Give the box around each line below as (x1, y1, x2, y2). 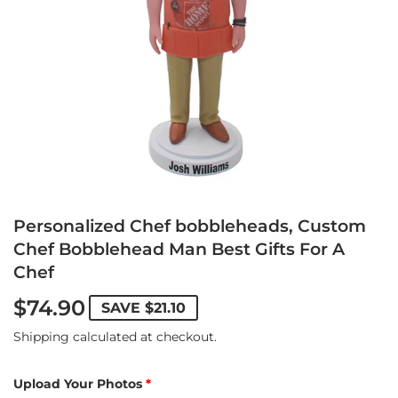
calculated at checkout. (69, 328, 217, 345)
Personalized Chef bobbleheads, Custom (13, 216, 366, 237)
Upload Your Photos (13, 375, 142, 392)
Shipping (13, 328, 69, 345)
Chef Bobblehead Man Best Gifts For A (13, 239, 345, 260)
